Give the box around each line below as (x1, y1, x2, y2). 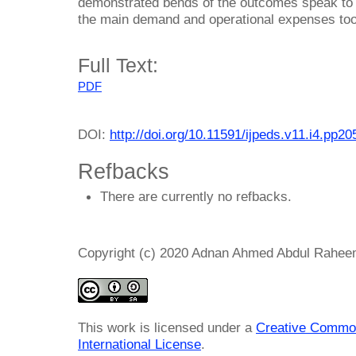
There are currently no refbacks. (100, 188, 292, 205)
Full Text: (78, 54, 158, 77)
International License (78, 336, 201, 353)
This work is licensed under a (78, 319, 256, 336)
